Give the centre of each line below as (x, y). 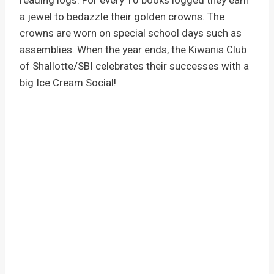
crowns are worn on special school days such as (131, 34)
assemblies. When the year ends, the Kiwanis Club (133, 50)
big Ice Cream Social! (68, 83)
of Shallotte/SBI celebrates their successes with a (134, 67)
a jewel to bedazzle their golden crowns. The (122, 17)
